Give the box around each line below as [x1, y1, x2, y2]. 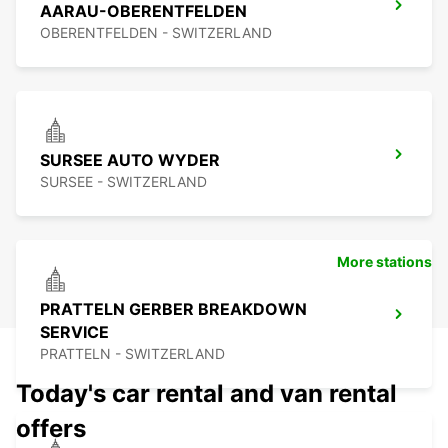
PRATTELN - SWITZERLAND [40, 345, 225, 363]
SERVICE [40, 322, 109, 343]
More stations [337, 253, 432, 271]
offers [16, 414, 86, 444]
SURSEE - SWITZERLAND [40, 173, 207, 191]
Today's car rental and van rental [16, 379, 397, 409]
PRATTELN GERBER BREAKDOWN [40, 299, 307, 320]
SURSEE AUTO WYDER [40, 150, 220, 171]
